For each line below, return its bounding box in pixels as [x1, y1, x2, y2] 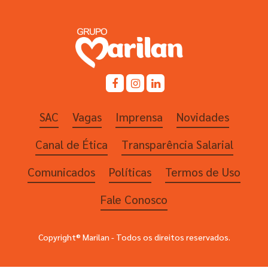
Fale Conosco [100, 192, 167, 207]
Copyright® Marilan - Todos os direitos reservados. [38, 232, 230, 243]
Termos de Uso [165, 165, 240, 179]
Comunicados [28, 165, 95, 179]
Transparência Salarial [121, 137, 233, 152]
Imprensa [115, 109, 163, 124]
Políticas [109, 165, 151, 179]
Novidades [176, 109, 229, 124]
